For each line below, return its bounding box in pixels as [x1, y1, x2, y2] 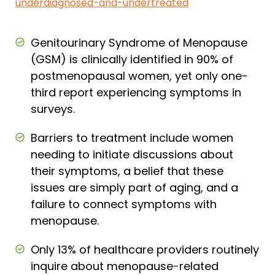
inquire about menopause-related [31, 258, 219, 274]
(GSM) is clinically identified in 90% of [31, 51, 233, 67]
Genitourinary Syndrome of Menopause [31, 34, 247, 50]
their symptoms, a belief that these [31, 163, 223, 179]
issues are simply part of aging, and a [31, 179, 238, 195]
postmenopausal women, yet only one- [31, 68, 248, 83]
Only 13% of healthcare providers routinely [31, 241, 259, 257]
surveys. [31, 101, 75, 117]
